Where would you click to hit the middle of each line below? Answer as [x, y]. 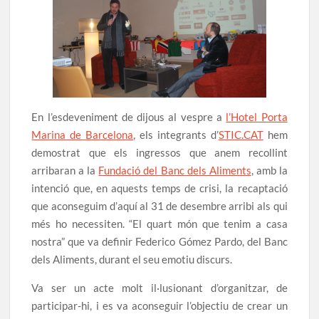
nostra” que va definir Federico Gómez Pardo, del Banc [159, 241]
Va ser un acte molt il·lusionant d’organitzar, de [159, 288]
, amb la [269, 170]
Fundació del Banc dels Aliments [175, 170]
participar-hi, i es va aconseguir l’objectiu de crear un [159, 305]
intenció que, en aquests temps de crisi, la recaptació [159, 188]
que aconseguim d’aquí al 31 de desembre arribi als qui [159, 206]
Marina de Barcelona [83, 135]
